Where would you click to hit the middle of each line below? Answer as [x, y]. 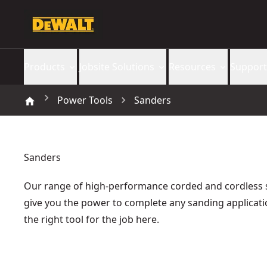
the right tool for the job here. [91, 219]
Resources [192, 67]
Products [44, 67]
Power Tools [85, 100]
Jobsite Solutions [117, 67]
